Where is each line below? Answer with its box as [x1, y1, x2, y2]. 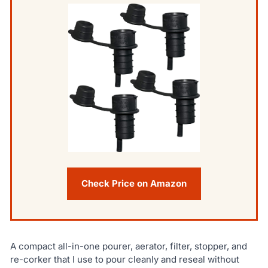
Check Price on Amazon [81, 178, 187, 189]
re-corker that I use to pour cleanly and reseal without [10, 254, 239, 265]
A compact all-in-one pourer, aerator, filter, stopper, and [10, 240, 247, 252]
